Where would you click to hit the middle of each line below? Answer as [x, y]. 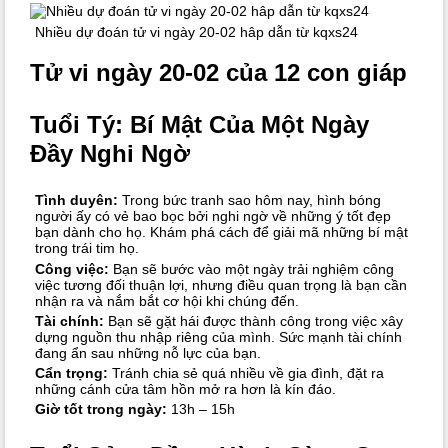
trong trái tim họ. [86, 248]
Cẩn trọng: [71, 372]
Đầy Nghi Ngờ [110, 154]
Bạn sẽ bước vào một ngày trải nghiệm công [251, 268]
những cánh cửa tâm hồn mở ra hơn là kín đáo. [185, 388]
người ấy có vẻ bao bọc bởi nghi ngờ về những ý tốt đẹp [212, 216]
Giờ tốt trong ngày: [100, 409]
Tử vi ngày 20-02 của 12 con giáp [219, 73]
